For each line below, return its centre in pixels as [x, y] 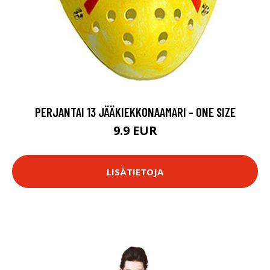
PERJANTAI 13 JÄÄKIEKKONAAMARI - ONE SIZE [135, 112]
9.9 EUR [135, 130]
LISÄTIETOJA [135, 171]
